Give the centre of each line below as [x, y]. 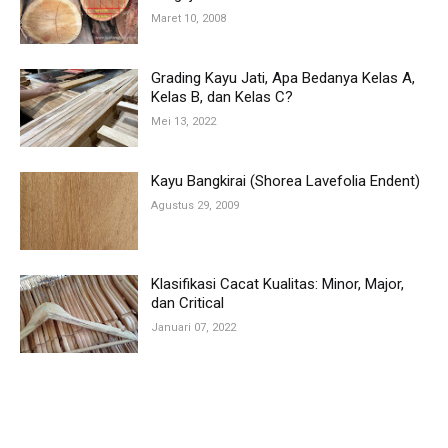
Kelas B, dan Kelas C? [222, 97]
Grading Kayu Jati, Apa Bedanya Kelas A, [283, 78]
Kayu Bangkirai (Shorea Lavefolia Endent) [285, 181]
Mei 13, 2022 [183, 122]
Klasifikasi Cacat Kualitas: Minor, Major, [277, 284]
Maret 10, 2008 [188, 19]
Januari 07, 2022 [193, 328]
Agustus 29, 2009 [195, 206]
